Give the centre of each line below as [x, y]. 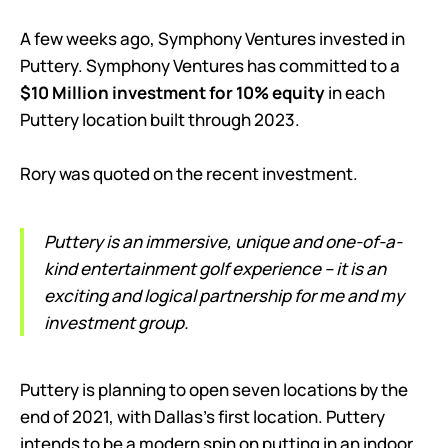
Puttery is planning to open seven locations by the [214, 390]
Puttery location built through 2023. [161, 119]
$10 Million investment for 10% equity [172, 92]
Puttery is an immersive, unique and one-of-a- [223, 241]
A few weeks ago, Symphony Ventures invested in [212, 38]
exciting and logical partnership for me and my [224, 295]
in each [355, 92]
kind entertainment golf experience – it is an [215, 268]
